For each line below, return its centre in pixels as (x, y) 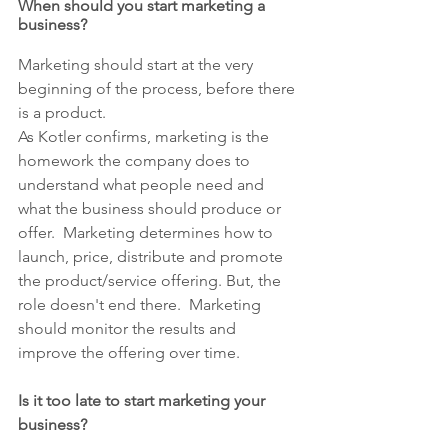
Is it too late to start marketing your (143, 400)
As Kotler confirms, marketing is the (145, 136)
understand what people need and (143, 184)
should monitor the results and (129, 328)
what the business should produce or (151, 208)
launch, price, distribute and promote (152, 256)
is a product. (62, 112)
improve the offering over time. (129, 352)
